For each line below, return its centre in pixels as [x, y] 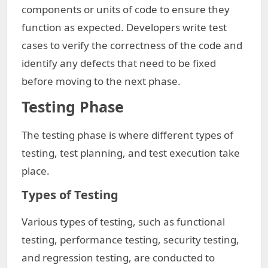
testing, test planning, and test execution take [131, 153]
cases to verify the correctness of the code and [132, 45]
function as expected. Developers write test [124, 27]
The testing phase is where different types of [127, 135]
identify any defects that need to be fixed [119, 63]
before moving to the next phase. [101, 81]
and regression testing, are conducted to [118, 258]
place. [36, 171]
